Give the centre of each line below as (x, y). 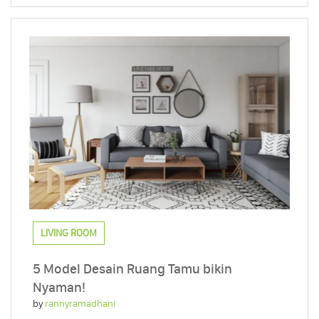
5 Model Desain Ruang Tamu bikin (132, 269)
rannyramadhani (80, 304)
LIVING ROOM (69, 234)
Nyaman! (59, 288)
